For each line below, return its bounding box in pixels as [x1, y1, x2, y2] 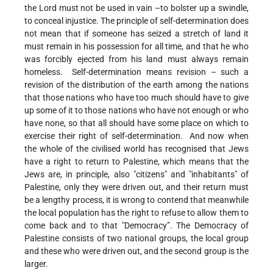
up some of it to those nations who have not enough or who [24, 105, 249, 116]
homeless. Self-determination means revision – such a [24, 67, 249, 77]
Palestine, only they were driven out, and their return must [24, 182, 249, 193]
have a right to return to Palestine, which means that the [24, 157, 249, 167]
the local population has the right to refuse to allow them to [24, 208, 249, 218]
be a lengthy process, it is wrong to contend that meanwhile [24, 195, 249, 205]
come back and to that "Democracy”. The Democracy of [24, 221, 249, 231]
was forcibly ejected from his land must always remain [24, 54, 249, 65]
